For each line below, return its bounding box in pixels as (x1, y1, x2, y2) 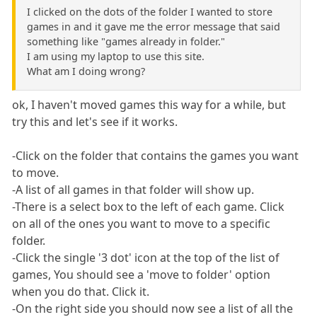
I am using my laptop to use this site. (27, 50, 204, 64)
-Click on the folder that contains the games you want (12, 148, 299, 164)
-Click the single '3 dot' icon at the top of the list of (12, 250, 280, 266)
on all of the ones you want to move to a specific (12, 216, 271, 232)
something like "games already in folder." (27, 35, 225, 49)
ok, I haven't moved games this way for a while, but (12, 97, 287, 113)
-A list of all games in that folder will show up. (12, 182, 255, 198)
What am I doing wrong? (27, 64, 145, 79)
